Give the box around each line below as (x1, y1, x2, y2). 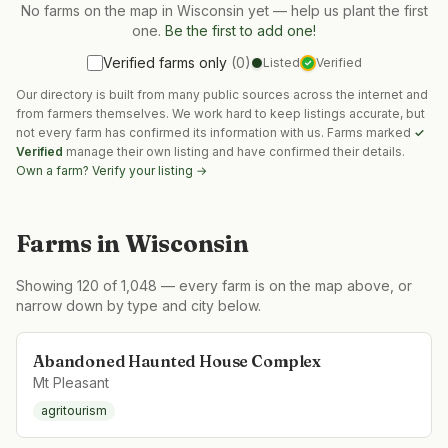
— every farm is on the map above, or (157, 277, 412, 294)
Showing (16, 277, 77, 294)
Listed (262, 55, 300, 70)
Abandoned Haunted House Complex (33, 351, 322, 371)
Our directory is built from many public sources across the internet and (16, 87, 428, 102)
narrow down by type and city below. (16, 297, 261, 314)
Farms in (16, 229, 125, 258)
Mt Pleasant (33, 374, 109, 391)
